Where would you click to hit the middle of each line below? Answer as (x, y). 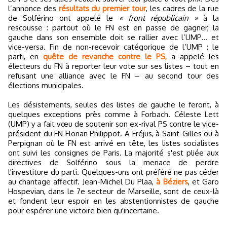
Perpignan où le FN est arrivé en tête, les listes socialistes (113, 143)
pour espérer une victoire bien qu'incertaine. (84, 210)
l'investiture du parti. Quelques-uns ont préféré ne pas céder (113, 172)
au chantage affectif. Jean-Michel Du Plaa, (82, 181)
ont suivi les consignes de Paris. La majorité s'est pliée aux (113, 153)
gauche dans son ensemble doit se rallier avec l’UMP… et (113, 37)
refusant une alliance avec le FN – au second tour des (113, 75)
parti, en (26, 56)
